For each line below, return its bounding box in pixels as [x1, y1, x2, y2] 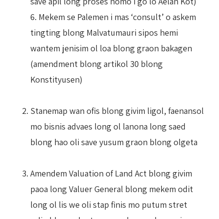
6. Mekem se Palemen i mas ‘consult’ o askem [30, 11, 196, 22]
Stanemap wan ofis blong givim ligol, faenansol [30, 105, 204, 116]
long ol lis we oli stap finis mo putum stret [30, 198, 187, 210]
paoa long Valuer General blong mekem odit [30, 183, 193, 195]
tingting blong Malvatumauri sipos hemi [30, 26, 178, 38]
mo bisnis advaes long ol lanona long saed [30, 120, 186, 132]
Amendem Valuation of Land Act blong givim [30, 167, 192, 179]
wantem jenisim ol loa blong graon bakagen [30, 42, 192, 54]
